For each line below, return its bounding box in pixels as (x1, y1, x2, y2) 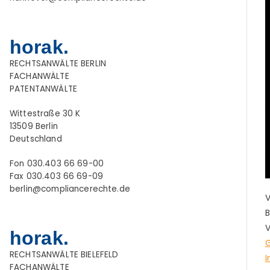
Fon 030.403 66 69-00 (10, 158, 104, 170)
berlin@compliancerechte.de (10, 183, 130, 195)
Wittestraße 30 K (10, 108, 81, 120)
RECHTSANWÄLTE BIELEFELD (10, 249, 119, 261)
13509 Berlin (10, 121, 58, 133)
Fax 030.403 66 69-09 (10, 171, 103, 183)
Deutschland (10, 133, 62, 145)
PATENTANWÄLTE (10, 83, 77, 95)
